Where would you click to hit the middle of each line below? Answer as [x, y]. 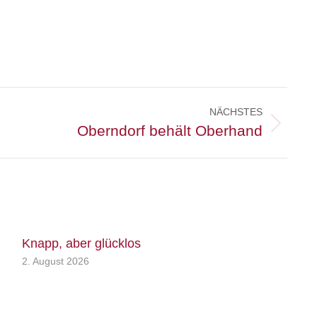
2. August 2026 [55, 261]
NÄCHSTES [236, 112]
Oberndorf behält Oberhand [170, 131]
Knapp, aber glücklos [81, 243]
